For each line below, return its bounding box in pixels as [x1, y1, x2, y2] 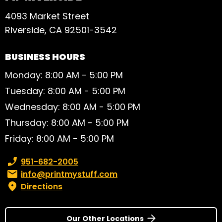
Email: [5, 168, 27, 180]
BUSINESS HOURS [5, 51, 85, 63]
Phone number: [5, 156, 64, 167]
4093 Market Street [5, 10, 89, 23]
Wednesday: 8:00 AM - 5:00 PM [5, 100, 140, 113]
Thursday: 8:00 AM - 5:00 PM [5, 116, 129, 129]
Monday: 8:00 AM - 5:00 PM [5, 68, 123, 81]
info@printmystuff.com [21, 168, 117, 180]
